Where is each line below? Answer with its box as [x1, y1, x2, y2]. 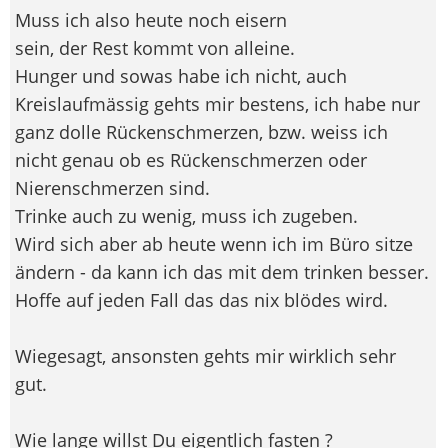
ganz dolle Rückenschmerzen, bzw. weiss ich [15, 119, 388, 144]
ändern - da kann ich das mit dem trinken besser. [15, 259, 429, 284]
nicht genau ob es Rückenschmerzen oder [15, 147, 367, 172]
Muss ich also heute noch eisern [15, 7, 287, 32]
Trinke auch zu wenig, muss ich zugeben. [15, 203, 358, 228]
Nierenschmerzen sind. [15, 175, 210, 200]
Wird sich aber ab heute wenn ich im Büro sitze [15, 231, 413, 256]
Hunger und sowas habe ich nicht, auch [15, 63, 347, 88]
